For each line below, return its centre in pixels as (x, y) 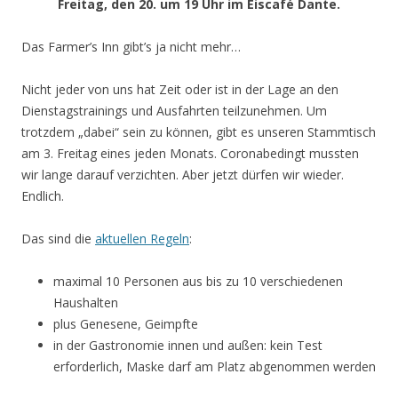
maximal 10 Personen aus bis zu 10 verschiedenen (198, 282)
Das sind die (58, 239)
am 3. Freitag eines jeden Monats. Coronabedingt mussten (190, 154)
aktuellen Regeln (142, 239)
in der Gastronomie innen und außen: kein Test (188, 346)
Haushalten (86, 303)
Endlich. (43, 196)
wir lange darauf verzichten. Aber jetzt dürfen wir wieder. (183, 175)
